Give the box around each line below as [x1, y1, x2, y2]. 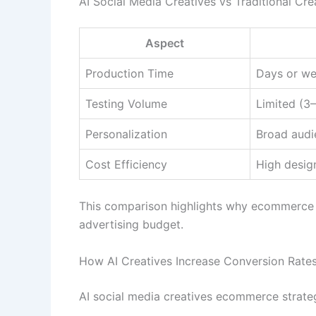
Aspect [145, 36, 184, 51]
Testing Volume [85, 97, 167, 111]
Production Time [85, 66, 174, 81]
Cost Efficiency [85, 157, 167, 172]
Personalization [85, 127, 167, 142]
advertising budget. [79, 217, 183, 232]
